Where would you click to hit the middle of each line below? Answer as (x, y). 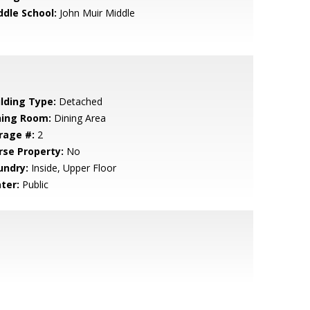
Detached (79, 101)
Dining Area (78, 118)
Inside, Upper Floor (72, 168)
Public (34, 184)
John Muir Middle (95, 13)
